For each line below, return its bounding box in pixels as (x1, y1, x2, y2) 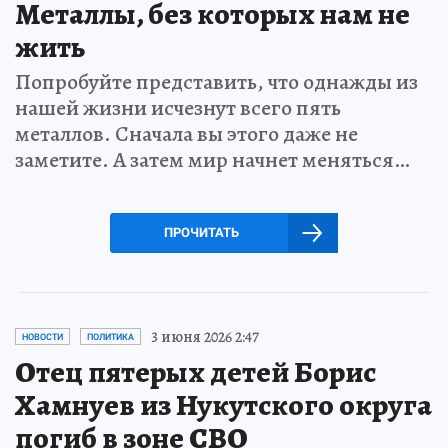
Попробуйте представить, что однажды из (15, 66, 418, 97)
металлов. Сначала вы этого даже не (15, 118, 358, 149)
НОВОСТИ (22, 331, 63, 342)
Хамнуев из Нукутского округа (15, 384, 432, 425)
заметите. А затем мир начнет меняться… (15, 144, 410, 175)
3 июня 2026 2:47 (151, 325, 259, 348)
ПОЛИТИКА (87, 331, 134, 342)
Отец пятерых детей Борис (15, 351, 376, 392)
